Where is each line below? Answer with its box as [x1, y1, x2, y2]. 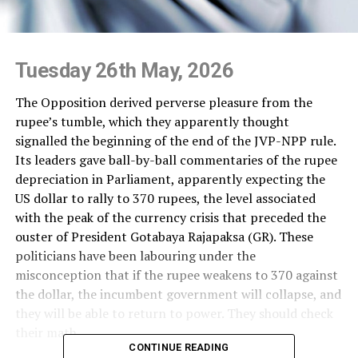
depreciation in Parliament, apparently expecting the [14, 169, 325, 188]
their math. [14, 323, 80, 341]
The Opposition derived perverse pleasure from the [14, 93, 312, 111]
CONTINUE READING [129, 340, 229, 353]
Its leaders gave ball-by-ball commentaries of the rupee [14, 150, 337, 169]
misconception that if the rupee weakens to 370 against [14, 265, 338, 284]
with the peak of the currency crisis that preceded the [14, 208, 326, 226]
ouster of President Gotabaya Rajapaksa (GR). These [14, 227, 313, 245]
